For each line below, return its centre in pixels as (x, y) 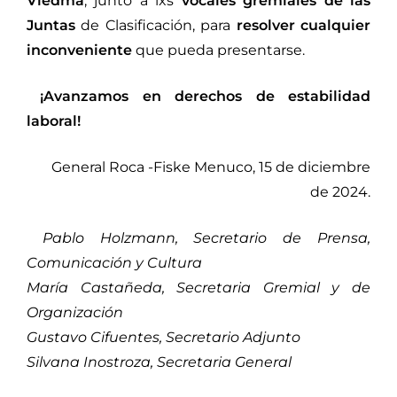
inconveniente (79, 50)
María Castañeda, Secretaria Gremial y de (198, 287)
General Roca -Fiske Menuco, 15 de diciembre (209, 167)
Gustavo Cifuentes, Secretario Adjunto (163, 337)
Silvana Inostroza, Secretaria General (159, 362)
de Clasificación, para (156, 25)
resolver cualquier (304, 25)
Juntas (51, 25)
